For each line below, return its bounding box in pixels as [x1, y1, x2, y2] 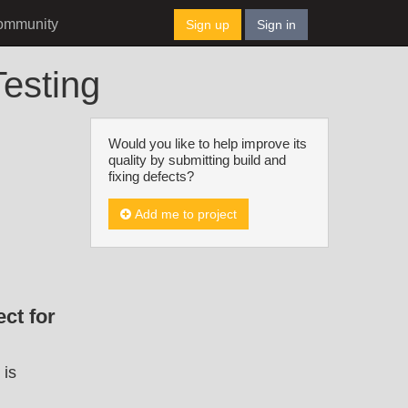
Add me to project [130, 207, 237, 221]
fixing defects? [107, 168, 194, 184]
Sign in [257, 17, 296, 32]
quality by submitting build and [107, 152, 286, 168]
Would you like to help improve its [107, 136, 307, 151]
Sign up [186, 17, 229, 32]
